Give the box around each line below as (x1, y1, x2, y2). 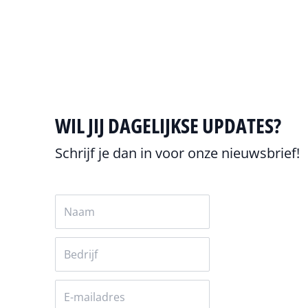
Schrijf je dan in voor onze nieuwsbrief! (55, 143, 300, 162)
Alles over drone (69, 13, 146, 27)
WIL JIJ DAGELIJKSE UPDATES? (55, 111, 281, 140)
